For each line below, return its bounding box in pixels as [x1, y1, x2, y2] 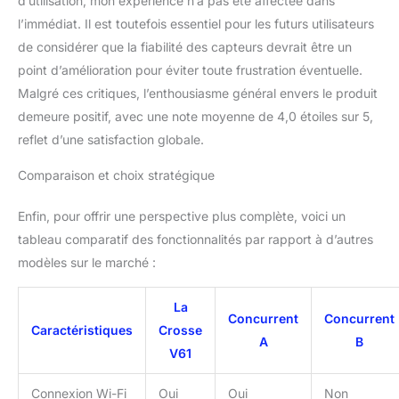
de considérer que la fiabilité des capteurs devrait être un [18, 38, 352, 54]
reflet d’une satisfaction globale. [18, 131, 204, 147]
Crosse [159, 322, 202, 338]
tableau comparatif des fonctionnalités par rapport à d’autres [18, 231, 373, 247]
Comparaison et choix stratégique [18, 167, 215, 183]
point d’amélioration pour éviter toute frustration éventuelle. [18, 61, 362, 77]
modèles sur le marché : [18, 254, 156, 270]
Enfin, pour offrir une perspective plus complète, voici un [18, 208, 346, 224]
